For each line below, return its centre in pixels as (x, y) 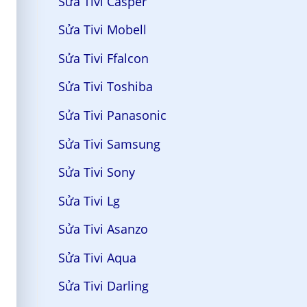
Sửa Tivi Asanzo (103, 229)
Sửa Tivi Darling (103, 286)
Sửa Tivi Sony (96, 172)
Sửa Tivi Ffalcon (103, 58)
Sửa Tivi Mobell (102, 30)
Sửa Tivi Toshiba (105, 87)
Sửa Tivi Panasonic (112, 115)
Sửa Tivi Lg (89, 200)
